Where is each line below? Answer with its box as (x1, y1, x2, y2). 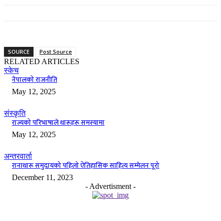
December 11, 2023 (12, 173, 73, 182)
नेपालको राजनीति (12, 74, 57, 86)
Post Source (39, 48, 72, 56)
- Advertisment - (85, 182, 136, 191)
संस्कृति (4, 109, 26, 118)
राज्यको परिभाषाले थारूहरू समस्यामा (12, 117, 105, 129)
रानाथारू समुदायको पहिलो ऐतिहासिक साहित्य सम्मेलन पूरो (12, 160, 159, 172)
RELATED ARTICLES (4, 57, 79, 66)
